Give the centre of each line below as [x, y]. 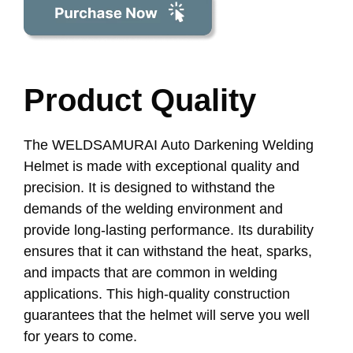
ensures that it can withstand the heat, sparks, [168, 251]
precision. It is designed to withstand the [149, 187]
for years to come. [80, 336]
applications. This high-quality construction [157, 294]
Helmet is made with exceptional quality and [162, 166]
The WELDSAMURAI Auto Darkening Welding [169, 145]
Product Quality [140, 100]
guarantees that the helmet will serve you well [167, 315]
